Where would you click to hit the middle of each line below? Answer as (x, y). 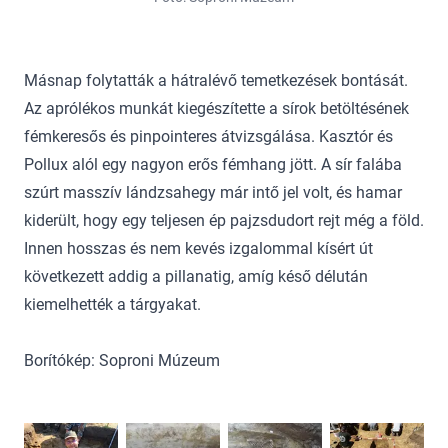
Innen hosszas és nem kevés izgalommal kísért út (198, 249)
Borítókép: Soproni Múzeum (122, 361)
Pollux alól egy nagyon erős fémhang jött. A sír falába (213, 165)
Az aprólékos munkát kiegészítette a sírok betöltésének (216, 109)
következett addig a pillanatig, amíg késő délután (196, 277)
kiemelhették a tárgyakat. (112, 305)
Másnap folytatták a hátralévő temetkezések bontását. (216, 81)
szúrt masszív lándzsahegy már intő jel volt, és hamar (213, 193)
